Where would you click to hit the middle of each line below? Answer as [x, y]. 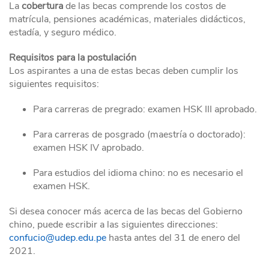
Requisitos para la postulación [73, 58]
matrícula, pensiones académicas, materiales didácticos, [127, 20]
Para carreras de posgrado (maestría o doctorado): [139, 135]
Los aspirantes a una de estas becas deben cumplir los [124, 71]
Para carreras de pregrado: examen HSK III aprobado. [145, 110]
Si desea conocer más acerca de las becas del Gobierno [126, 212]
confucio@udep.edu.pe [59, 238]
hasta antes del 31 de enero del [174, 238]
